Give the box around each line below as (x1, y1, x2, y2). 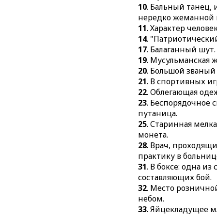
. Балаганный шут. (147, 44, 216, 55)
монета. (138, 129, 169, 140)
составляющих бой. (138, 172, 212, 183)
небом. (138, 193, 165, 204)
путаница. (138, 108, 178, 119)
